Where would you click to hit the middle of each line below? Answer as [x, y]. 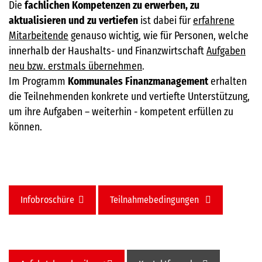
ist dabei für [166, 21]
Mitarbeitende [39, 36]
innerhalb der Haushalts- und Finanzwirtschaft [108, 51]
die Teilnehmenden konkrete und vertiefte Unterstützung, [129, 97]
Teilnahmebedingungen [157, 200]
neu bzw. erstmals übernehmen [75, 67]
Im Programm [38, 82]
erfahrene [214, 21]
